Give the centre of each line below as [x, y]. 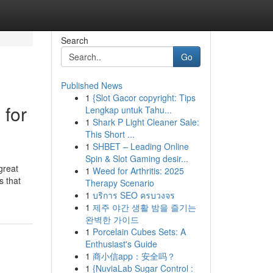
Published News [91, 85]
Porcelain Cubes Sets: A [139, 232]
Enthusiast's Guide [121, 244]
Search [74, 40]
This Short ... [110, 134]
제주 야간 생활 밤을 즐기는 [144, 207]
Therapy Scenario [119, 183]
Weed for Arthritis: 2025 [138, 171]
